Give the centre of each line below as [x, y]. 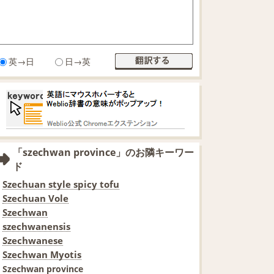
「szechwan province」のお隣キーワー [103, 152]
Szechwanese [33, 240]
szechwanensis [36, 226]
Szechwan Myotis [42, 254]
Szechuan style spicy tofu [61, 184]
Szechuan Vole [35, 198]
